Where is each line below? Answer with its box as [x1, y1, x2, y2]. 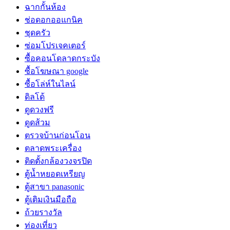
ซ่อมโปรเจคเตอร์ [25, 41, 86, 50]
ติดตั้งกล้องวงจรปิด [25, 156, 92, 165]
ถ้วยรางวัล [25, 207, 62, 217]
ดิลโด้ [25, 92, 45, 101]
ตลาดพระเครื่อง [25, 143, 82, 152]
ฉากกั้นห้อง [25, 2, 66, 11]
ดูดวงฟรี [25, 105, 54, 114]
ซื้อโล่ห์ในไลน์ [25, 79, 75, 88]
